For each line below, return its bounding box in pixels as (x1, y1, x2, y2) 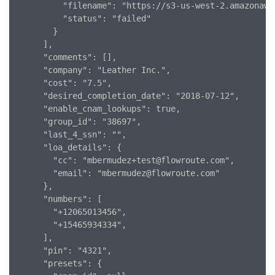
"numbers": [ (14, 194, 103, 204)
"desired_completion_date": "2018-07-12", (14, 91, 240, 101)
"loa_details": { (14, 142, 122, 153)
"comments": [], (14, 52, 117, 63)
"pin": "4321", (14, 246, 112, 256)
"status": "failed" (14, 14, 152, 24)
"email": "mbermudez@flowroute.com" (14, 168, 220, 179)
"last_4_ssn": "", (14, 130, 127, 140)
